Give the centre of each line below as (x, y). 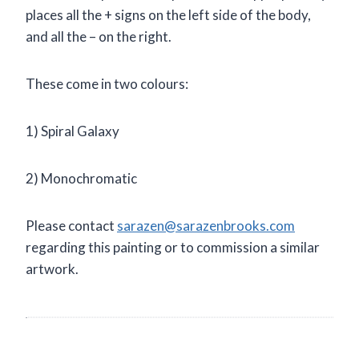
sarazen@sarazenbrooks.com (206, 225)
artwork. (52, 268)
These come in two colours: (107, 83)
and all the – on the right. (99, 36)
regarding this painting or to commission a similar (173, 247)
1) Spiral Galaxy (73, 131)
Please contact (71, 225)
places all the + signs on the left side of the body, (168, 14)
